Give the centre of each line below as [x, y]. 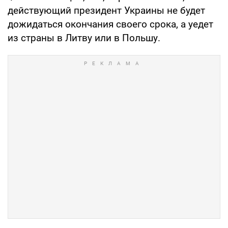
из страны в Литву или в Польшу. [84, 38]
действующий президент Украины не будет [106, 11]
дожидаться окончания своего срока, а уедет [110, 24]
